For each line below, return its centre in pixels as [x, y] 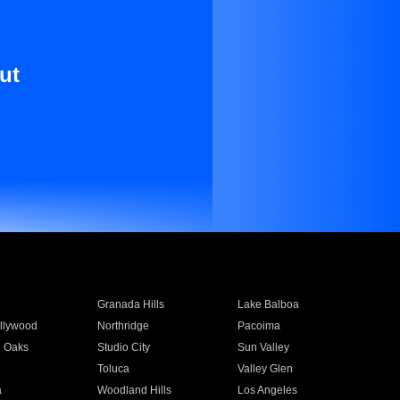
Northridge [123, 326]
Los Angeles [268, 390]
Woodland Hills [134, 390]
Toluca [113, 369]
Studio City [123, 347]
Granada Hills [130, 304]
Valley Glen [266, 369]
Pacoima [259, 326]
